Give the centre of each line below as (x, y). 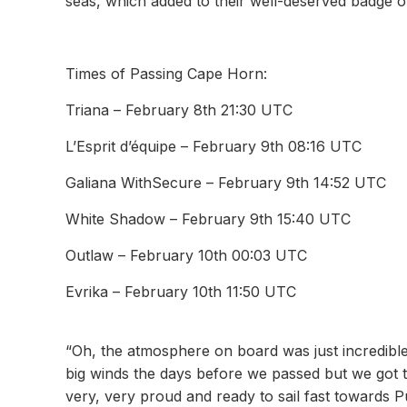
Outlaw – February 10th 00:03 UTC (186, 255)
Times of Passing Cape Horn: (166, 74)
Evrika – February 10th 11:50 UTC (181, 292)
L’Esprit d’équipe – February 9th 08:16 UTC (213, 146)
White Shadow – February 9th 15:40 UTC (208, 219)
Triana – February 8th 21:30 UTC (179, 110)
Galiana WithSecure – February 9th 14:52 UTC (226, 183)
